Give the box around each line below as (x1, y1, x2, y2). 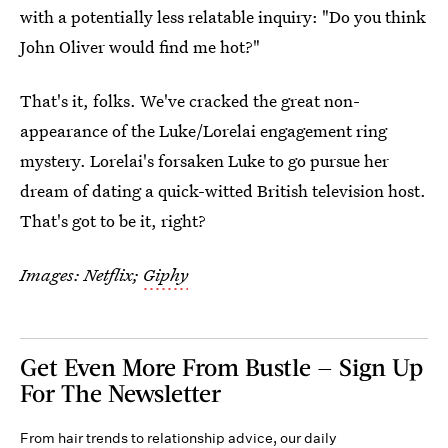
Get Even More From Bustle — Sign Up (20, 352, 423, 382)
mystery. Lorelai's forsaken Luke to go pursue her (20, 149, 389, 173)
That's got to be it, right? (20, 209, 206, 233)
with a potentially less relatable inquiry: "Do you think (20, 5, 426, 29)
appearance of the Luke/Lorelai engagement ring (20, 119, 387, 143)
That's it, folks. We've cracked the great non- (20, 89, 360, 113)
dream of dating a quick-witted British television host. (20, 179, 426, 203)
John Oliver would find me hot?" (20, 35, 260, 59)
